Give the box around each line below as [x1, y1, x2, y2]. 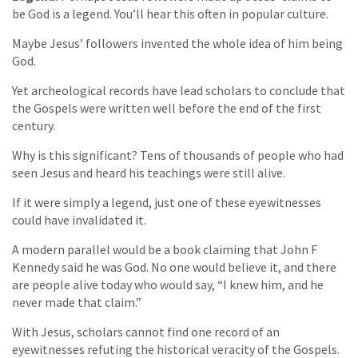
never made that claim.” [12, 294, 141, 311]
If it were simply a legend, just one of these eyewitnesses [12, 194, 321, 211]
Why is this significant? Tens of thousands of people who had [12, 147, 344, 164]
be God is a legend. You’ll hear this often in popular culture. [12, 6, 328, 22]
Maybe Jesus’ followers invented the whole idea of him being [12, 35, 343, 52]
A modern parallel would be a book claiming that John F [12, 241, 317, 258]
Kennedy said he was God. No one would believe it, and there [12, 259, 336, 276]
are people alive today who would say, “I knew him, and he [12, 276, 324, 293]
